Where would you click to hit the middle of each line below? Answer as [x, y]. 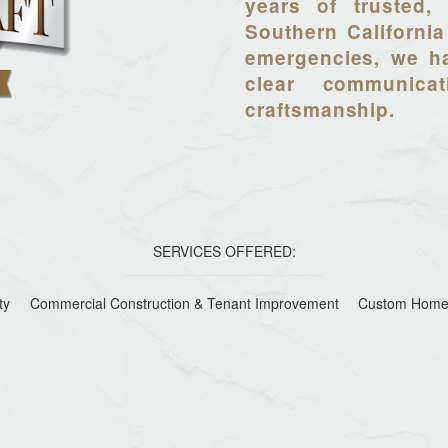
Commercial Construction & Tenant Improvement [184, 303]
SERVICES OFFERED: [224, 251]
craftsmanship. [320, 110]
